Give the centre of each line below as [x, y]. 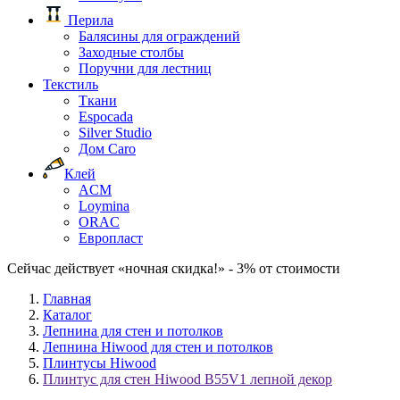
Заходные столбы [131, 52]
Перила [89, 20]
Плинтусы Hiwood [100, 363]
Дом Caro [107, 149]
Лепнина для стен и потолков [133, 331]
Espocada [106, 117]
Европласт [111, 238]
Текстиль [71, 84]
